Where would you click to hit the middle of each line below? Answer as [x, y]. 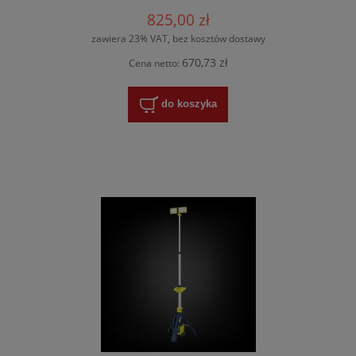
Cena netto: [155, 63]
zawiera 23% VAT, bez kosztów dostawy [178, 39]
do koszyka [189, 104]
